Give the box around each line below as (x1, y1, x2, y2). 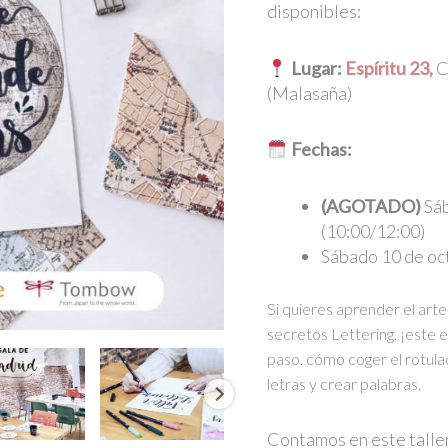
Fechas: (287, 138, 355, 161)
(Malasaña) (267, 81, 353, 104)
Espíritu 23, (344, 56, 433, 79)
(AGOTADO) (321, 194, 422, 217)
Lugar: (287, 56, 345, 79)
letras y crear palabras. (267, 373, 422, 393)
